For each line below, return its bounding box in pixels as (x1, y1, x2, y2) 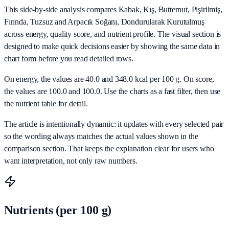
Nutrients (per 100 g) (4, 203, 112, 217)
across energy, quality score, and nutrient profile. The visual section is (4, 29, 221, 38)
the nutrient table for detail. (4, 99, 88, 108)
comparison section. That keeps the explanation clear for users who (4, 144, 214, 153)
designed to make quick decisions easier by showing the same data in (4, 41, 220, 51)
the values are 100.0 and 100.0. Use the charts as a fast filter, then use (4, 86, 221, 96)
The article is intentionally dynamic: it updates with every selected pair (4, 119, 224, 128)
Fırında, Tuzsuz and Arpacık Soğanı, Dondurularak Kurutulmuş (4, 17, 204, 26)
